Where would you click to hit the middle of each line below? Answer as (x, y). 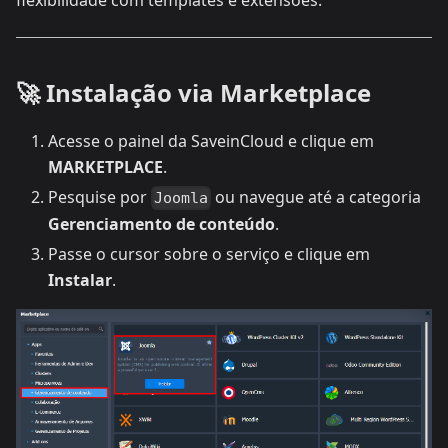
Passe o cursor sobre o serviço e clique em (209, 254)
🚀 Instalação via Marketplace (193, 92)
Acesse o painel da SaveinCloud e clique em (211, 141)
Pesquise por (99, 197)
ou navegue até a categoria (316, 197)
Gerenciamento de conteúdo (161, 224)
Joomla (181, 198)
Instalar (80, 280)
